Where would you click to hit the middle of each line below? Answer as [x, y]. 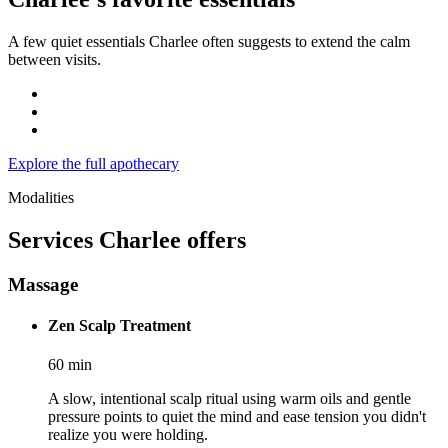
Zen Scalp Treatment [119, 325]
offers [213, 239]
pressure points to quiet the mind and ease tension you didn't [237, 417]
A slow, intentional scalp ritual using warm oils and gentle [229, 399]
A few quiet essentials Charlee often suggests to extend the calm [209, 41]
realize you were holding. [128, 435]
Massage [43, 284]
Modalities [41, 197]
